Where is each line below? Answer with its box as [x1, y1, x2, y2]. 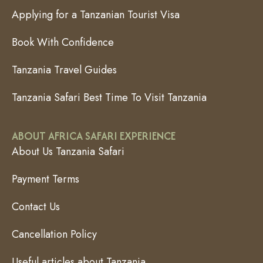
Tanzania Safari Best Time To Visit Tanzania [12, 90, 207, 106]
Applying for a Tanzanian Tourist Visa [12, 7, 180, 23]
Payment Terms [12, 171, 79, 187]
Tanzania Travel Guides [12, 62, 117, 78]
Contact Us [12, 199, 60, 215]
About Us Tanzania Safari [12, 144, 124, 160]
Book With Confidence [12, 35, 114, 50]
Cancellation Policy [12, 227, 97, 242]
